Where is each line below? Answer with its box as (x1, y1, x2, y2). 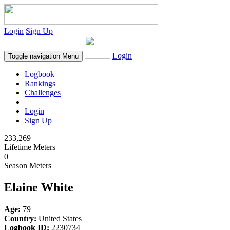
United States (36, 214, 82, 223)
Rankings (25, 79, 55, 88)
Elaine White (4, 180, 73, 194)
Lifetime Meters (4, 143, 55, 151)
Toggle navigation (8, 52, 60, 60)
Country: (4, 214, 36, 223)
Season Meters (4, 161, 51, 170)
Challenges (25, 88, 61, 97)
